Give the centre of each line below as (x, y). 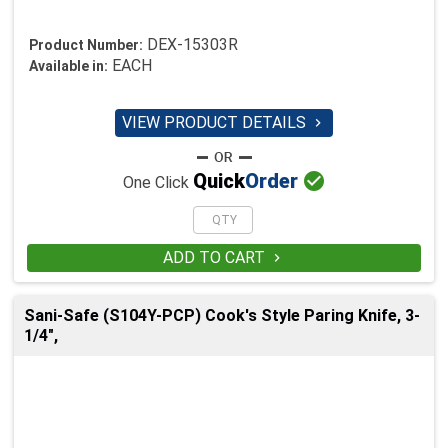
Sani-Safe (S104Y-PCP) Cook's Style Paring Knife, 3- (222, 315)
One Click (157, 183)
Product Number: (86, 45)
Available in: (68, 66)
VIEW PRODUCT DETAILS (216, 122)
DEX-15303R (192, 44)
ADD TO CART (215, 257)
